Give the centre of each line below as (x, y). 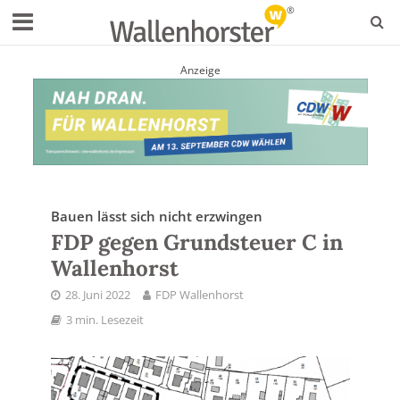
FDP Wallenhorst (199, 295)
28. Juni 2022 (97, 295)
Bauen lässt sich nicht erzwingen (156, 216)
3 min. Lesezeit (104, 320)
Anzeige (200, 70)
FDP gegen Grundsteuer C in (196, 242)
